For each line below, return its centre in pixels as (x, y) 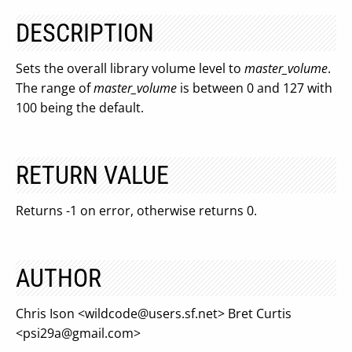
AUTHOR (59, 278)
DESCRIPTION (85, 33)
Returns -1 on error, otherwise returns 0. (136, 211)
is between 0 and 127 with (255, 88)
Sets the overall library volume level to (130, 68)
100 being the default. (80, 108)
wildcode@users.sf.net (151, 313)
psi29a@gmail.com (78, 333)
